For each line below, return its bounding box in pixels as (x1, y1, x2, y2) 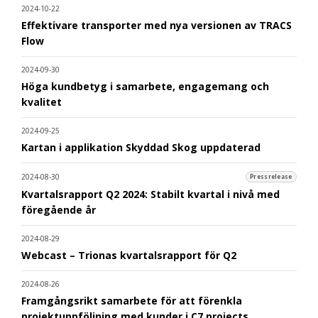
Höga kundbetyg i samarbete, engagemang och (21, 79, 269, 93)
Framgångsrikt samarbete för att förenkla (21, 293, 242, 307)
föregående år (21, 202, 96, 216)
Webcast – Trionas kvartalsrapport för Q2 (21, 248, 236, 262)
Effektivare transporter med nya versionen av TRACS (21, 18, 292, 32)
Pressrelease (250, 172, 292, 180)
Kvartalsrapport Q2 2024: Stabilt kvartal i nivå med (21, 187, 280, 201)
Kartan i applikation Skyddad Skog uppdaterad (21, 140, 261, 154)
